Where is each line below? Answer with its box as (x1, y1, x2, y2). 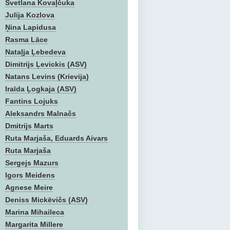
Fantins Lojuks (5, 97, 58, 105)
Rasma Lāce (5, 35, 48, 44)
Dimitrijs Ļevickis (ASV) (5, 60, 87, 68)
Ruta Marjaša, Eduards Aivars (5, 134, 108, 142)
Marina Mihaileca (5, 208, 64, 216)
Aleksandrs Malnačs (5, 109, 76, 118)
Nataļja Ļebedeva (5, 48, 66, 56)
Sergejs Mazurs (5, 159, 59, 167)
